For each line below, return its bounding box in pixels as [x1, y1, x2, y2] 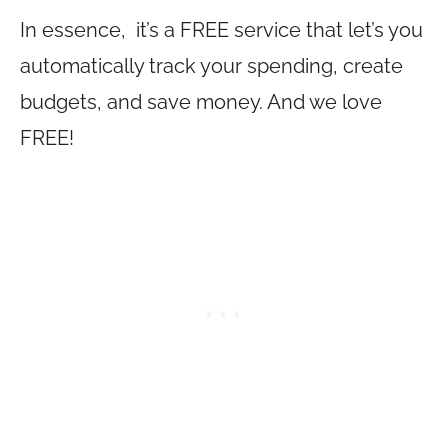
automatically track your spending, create [20, 54, 403, 78]
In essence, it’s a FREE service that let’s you [20, 18, 423, 42]
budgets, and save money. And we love [20, 90, 382, 114]
